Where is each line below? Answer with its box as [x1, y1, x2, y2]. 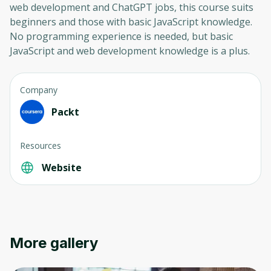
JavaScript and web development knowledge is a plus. [10, 44, 250, 58]
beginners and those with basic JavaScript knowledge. [10, 15, 252, 29]
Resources [20, 140, 61, 152]
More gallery [10, 234, 98, 252]
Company [20, 84, 57, 96]
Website [42, 161, 82, 175]
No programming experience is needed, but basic [10, 30, 233, 44]
